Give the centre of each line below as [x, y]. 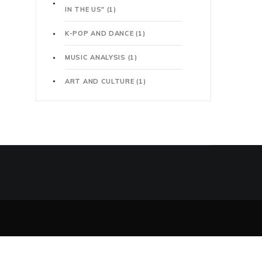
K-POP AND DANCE [101, 33]
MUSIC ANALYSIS [96, 57]
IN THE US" [86, 9]
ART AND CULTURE [101, 81]
